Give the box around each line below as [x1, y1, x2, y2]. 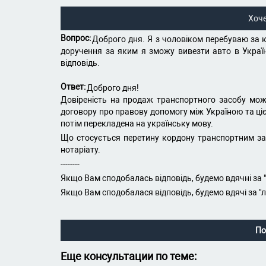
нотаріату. [61, 145, 100, 154]
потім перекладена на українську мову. [61, 119, 213, 128]
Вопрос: [61, 33, 91, 43]
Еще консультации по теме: [61, 250, 197, 262]
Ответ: [61, 82, 85, 91]
